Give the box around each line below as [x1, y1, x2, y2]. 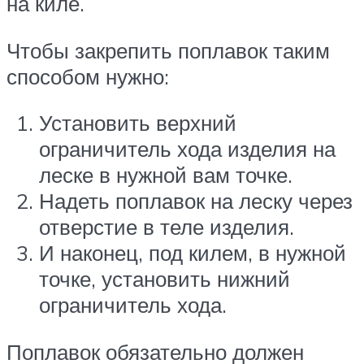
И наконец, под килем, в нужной [39, 240, 346, 266]
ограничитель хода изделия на [39, 136, 336, 162]
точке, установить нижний [39, 266, 290, 292]
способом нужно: [6, 63, 169, 89]
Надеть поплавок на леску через [39, 188, 353, 214]
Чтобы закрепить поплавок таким [6, 37, 330, 63]
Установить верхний [39, 110, 236, 136]
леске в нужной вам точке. [39, 162, 292, 188]
